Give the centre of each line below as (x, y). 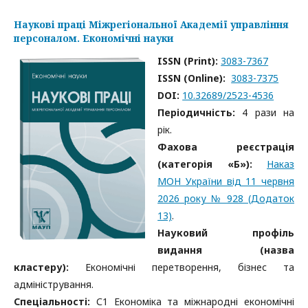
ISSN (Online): (192, 78)
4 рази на (265, 112)
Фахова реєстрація (226, 147)
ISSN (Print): (189, 61)
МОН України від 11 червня (226, 181)
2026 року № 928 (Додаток (226, 198)
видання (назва (226, 250)
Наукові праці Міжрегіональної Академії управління (151, 24)
